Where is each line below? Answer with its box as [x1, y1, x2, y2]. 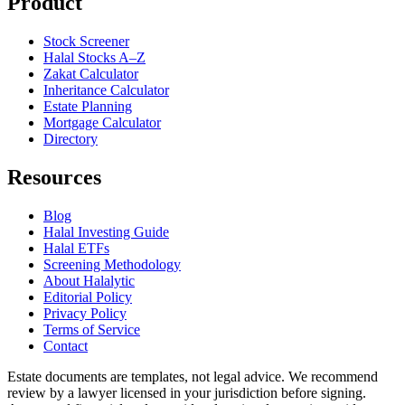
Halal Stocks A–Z [43, 50, 146, 66]
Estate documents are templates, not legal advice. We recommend [7, 369, 378, 385]
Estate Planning [43, 99, 132, 115]
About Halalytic [43, 273, 135, 289]
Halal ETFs [43, 240, 109, 257]
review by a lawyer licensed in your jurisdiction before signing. [7, 385, 366, 401]
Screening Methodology [43, 257, 181, 273]
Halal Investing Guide [43, 224, 169, 240]
